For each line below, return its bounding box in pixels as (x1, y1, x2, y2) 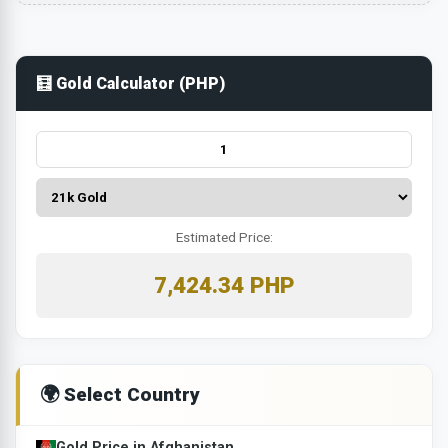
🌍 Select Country (40, 382, 200, 406)
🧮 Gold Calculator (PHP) (36, 73, 225, 93)
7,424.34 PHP (153, 271, 295, 298)
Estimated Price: (175, 228, 273, 245)
